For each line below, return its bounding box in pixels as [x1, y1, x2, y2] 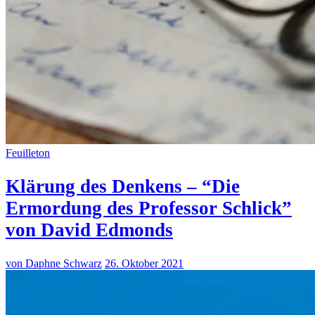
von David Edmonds [6, 219, 173, 240]
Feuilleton [6, 147, 50, 160]
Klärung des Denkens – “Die [6, 175, 240, 197]
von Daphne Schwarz [6, 257, 102, 269]
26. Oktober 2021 [105, 257, 184, 269]
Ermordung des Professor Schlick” [6, 197, 292, 219]
